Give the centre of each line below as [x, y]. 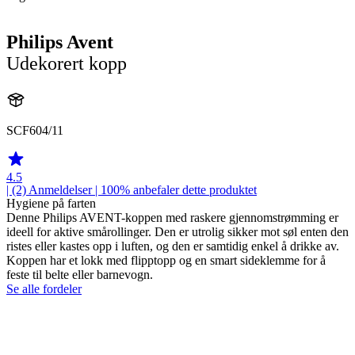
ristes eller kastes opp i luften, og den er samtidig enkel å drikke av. [173, 246]
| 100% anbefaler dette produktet [174, 189]
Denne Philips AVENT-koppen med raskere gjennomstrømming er [172, 217]
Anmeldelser [60, 189]
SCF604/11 [35, 130]
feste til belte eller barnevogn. [80, 274]
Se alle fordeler [44, 288]
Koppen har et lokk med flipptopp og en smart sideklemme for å [166, 260]
